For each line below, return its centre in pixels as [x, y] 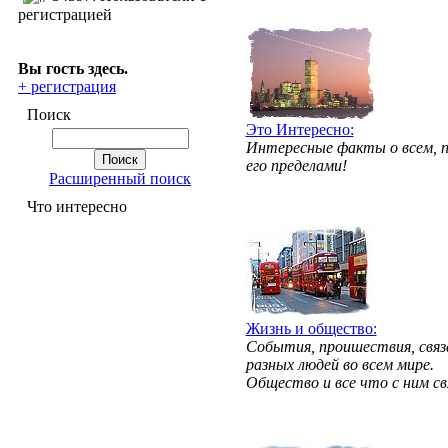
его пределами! [296, 165]
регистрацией [65, 14]
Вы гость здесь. [73, 68]
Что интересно [77, 206]
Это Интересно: [299, 129]
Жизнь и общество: [311, 328]
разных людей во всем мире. [339, 364]
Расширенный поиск [120, 178]
